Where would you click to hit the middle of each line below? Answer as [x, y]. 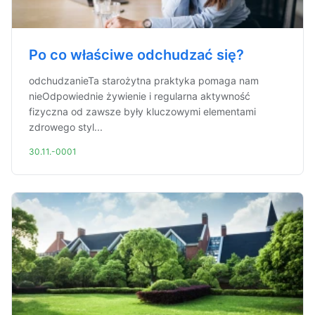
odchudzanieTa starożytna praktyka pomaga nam [144, 81]
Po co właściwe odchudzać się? [136, 55]
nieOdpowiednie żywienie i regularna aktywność [140, 96]
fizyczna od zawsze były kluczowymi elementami [142, 111]
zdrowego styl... [66, 127]
